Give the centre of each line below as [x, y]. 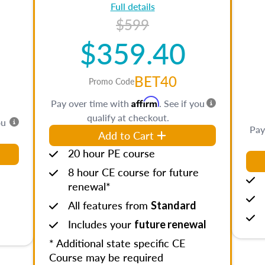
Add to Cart [126, 135]
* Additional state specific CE [117, 243]
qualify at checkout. [128, 117]
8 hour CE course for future [133, 172]
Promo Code [111, 81]
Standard [174, 205]
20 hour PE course [112, 153]
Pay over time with [91, 103]
